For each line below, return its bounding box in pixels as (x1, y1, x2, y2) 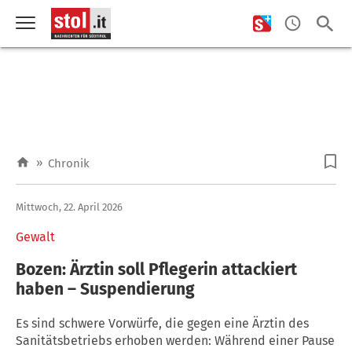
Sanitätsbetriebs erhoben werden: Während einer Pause (16, 332, 335, 348)
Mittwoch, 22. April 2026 (16, 200, 123, 213)
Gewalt (16, 229, 55, 244)
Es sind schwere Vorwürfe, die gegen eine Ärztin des (16, 315, 309, 331)
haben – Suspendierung (16, 278, 195, 299)
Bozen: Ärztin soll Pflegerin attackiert (16, 258, 297, 280)
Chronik (48, 156, 90, 170)
